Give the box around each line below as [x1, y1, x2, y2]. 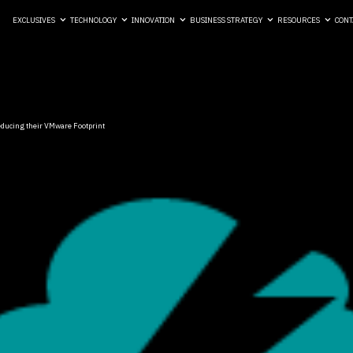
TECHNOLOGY [69, 15, 117, 26]
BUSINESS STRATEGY [190, 15, 263, 26]
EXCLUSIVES [12, 15, 55, 26]
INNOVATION [132, 15, 176, 26]
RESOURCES [277, 15, 321, 26]
